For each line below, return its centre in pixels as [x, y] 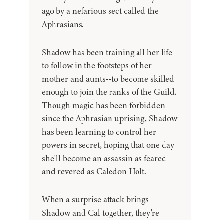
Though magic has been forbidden [103, 105]
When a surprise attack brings [95, 200]
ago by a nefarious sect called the [100, 11]
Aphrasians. [63, 24]
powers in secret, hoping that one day [108, 145]
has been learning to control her [99, 132]
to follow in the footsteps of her [97, 66]
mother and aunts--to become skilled [108, 79]
